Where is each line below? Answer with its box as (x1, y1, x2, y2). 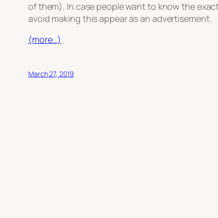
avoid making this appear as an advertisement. (28, 13, 212, 25)
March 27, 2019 (28, 69, 74, 79)
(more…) (28, 34, 62, 46)
